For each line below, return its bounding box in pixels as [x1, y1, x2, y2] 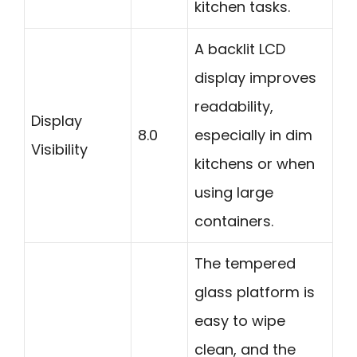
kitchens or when [194, 153, 315, 174]
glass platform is [194, 281, 315, 302]
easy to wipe [194, 310, 285, 331]
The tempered [194, 253, 296, 273]
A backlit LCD [194, 38, 285, 59]
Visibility [31, 139, 88, 159]
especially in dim [194, 124, 312, 145]
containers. [194, 210, 273, 231]
